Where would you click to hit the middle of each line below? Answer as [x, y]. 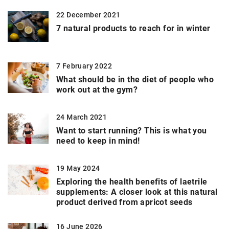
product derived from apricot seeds [124, 202]
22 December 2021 [88, 15]
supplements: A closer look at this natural [137, 192]
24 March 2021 [82, 117]
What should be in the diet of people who [135, 79]
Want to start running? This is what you [132, 130]
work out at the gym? [97, 89]
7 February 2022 [84, 66]
